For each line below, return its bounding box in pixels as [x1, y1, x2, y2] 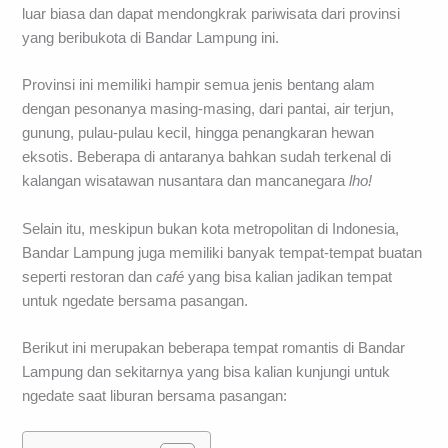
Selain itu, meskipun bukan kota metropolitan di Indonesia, [22, 220, 400, 237]
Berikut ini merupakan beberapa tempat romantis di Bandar [22, 340, 406, 356]
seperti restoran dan [22, 268, 157, 285]
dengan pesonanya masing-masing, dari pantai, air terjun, [22, 101, 395, 118]
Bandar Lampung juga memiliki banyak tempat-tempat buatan [22, 244, 423, 261]
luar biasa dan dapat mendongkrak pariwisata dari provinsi [22, 5, 401, 22]
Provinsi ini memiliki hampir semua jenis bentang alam [22, 77, 376, 94]
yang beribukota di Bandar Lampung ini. [22, 29, 280, 46]
